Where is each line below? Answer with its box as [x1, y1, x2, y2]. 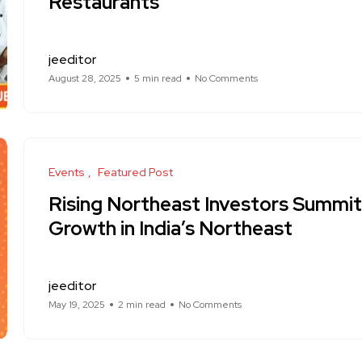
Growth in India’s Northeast [48, 216, 293, 241]
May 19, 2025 [48, 298, 105, 311]
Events [48, 165, 85, 179]
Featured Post [98, 165, 173, 179]
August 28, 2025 [48, 72, 121, 85]
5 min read [134, 72, 182, 85]
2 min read [118, 298, 166, 311]
